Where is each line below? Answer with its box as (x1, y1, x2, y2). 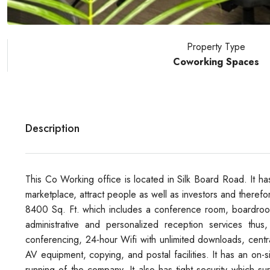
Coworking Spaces (172, 54, 259, 69)
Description (25, 120, 80, 136)
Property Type (186, 39, 245, 54)
